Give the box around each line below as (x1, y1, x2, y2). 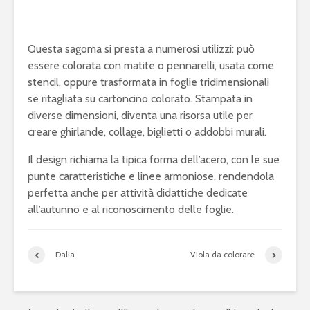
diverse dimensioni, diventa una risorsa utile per (28, 108, 253, 122)
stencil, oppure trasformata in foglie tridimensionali (28, 75, 269, 89)
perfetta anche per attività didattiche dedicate (28, 185, 248, 199)
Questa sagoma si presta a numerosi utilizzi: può (28, 42, 255, 55)
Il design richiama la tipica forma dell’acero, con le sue (28, 152, 280, 166)
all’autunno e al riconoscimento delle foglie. (28, 202, 234, 216)
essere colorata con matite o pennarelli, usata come (28, 58, 274, 72)
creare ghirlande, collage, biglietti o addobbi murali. (28, 125, 266, 138)
